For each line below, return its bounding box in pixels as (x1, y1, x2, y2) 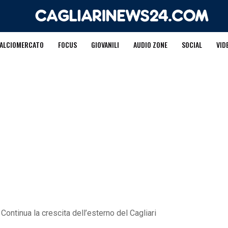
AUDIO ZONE (133, 39, 167, 50)
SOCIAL (181, 39, 202, 50)
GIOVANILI (91, 39, 119, 50)
